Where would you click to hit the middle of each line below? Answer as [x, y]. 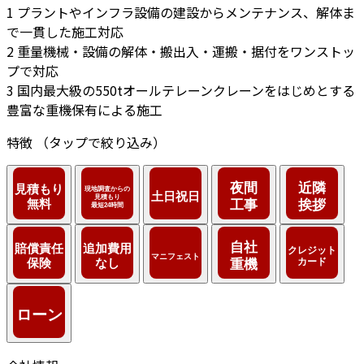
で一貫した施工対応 [65, 32]
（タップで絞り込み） [101, 143]
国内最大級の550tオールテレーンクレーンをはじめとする [186, 91]
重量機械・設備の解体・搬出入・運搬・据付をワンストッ [186, 52]
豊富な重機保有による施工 [84, 110]
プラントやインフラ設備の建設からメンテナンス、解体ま [186, 13]
